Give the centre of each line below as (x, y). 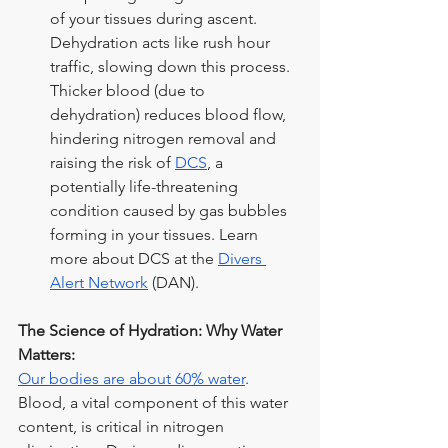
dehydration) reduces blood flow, (170, 114)
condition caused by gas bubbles (170, 210)
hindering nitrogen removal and (165, 138)
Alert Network (99, 282)
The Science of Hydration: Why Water (152, 330)
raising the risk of (110, 162)
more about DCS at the (132, 258)
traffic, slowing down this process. (172, 66)
